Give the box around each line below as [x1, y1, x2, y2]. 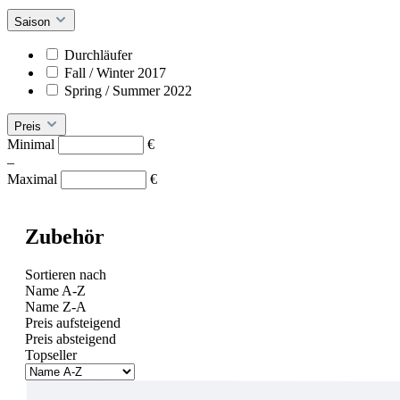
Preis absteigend [25, 330, 116, 346]
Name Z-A [25, 298, 87, 314]
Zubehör [25, 224, 104, 248]
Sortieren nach [25, 266, 106, 282]
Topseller [25, 346, 77, 362]
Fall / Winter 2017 [64, 64, 166, 80]
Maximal [7, 171, 61, 187]
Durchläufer [64, 46, 132, 62]
